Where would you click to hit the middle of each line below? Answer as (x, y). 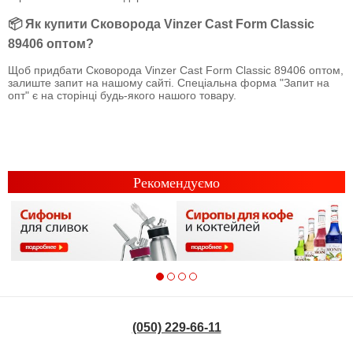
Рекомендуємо (176, 183)
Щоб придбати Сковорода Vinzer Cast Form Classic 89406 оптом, (176, 71)
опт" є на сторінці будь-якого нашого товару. (122, 96)
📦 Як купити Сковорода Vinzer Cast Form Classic (161, 23)
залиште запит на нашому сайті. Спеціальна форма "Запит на (169, 83)
